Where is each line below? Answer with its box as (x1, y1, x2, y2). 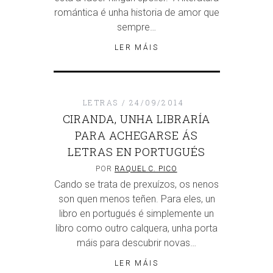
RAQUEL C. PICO (115, 165, 177, 174)
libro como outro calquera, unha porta (55, 222, 218, 235)
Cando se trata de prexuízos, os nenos (54, 179, 219, 191)
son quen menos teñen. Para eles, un (58, 193, 215, 205)
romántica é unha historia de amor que (54, 7, 219, 19)
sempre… (117, 21, 156, 34)
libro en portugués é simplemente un (59, 208, 214, 220)
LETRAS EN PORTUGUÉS (68, 144, 205, 160)
